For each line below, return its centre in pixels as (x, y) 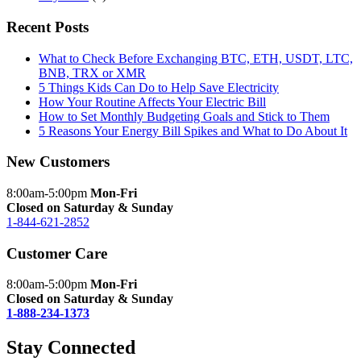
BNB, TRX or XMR (92, 73)
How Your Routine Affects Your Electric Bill (152, 102)
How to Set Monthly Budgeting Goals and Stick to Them (184, 116)
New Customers (58, 162)
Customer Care (57, 253)
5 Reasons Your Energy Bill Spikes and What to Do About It (193, 131)
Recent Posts (48, 27)
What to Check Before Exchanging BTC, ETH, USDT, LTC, (196, 58)
